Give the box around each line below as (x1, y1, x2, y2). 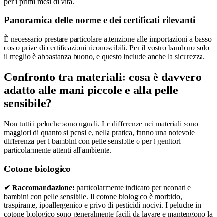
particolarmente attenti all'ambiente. (4, 146, 111, 154)
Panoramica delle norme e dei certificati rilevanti (4, 15, 195, 26)
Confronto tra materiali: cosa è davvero (4, 71, 201, 84)
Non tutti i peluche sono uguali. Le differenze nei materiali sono (4, 120, 198, 128)
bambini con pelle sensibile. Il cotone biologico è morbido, (4, 192, 182, 201)
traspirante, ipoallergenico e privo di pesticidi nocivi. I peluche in (4, 201, 201, 210)
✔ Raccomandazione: (4, 184, 75, 192)
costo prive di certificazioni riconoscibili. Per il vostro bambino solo (4, 44, 209, 52)
